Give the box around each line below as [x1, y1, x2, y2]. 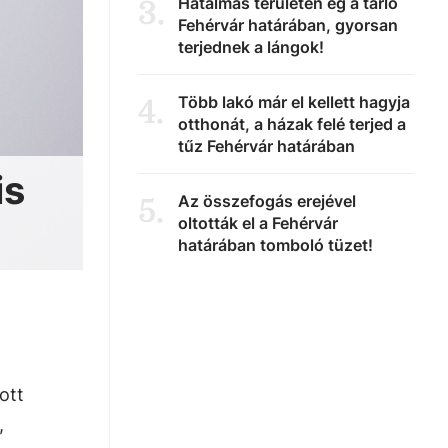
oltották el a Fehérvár [178, 213, 338, 233]
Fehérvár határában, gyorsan [178, 15, 398, 35]
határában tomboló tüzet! [178, 235, 373, 255]
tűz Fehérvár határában [178, 136, 355, 156]
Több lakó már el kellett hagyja [178, 92, 410, 112]
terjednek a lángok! [178, 37, 324, 57]
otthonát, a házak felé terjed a [178, 114, 406, 134]
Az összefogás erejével [178, 191, 356, 211]
